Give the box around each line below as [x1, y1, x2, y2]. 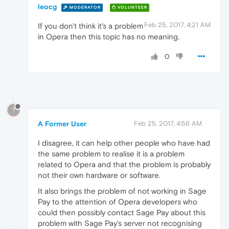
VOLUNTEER [116, 5, 147, 10]
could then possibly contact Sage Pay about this [38, 208, 205, 217]
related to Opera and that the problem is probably [38, 159, 211, 169]
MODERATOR [68, 5, 101, 10]
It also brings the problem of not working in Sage [38, 186, 207, 195]
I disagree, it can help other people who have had [38, 138, 210, 147]
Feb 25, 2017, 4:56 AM [134, 119, 202, 127]
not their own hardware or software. [38, 170, 161, 179]
